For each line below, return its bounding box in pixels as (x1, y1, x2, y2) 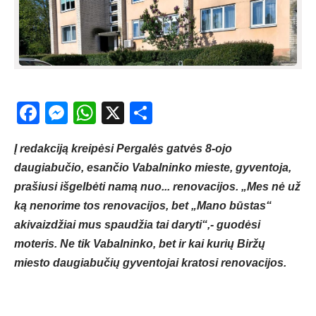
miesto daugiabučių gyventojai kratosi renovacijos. (14, 257, 286, 269)
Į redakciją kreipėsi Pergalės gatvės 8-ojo (14, 142, 232, 155)
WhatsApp (96, 100, 200, 126)
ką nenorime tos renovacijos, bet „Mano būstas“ (14, 200, 272, 212)
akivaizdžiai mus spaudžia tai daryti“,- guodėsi (14, 219, 260, 231)
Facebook (39, 100, 140, 126)
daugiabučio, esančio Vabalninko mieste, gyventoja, (14, 162, 291, 174)
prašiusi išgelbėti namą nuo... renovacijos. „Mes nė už (14, 181, 300, 193)
